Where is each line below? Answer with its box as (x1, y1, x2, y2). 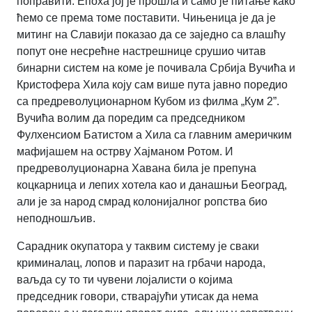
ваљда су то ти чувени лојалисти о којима (17, 274, 233, 286)
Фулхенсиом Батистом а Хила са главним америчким (17, 129, 292, 141)
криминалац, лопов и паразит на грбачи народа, (17, 257, 265, 270)
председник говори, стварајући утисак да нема (17, 290, 258, 303)
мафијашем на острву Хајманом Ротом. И (17, 146, 233, 158)
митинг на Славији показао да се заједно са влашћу (17, 29, 286, 41)
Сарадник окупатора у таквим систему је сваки (17, 240, 259, 253)
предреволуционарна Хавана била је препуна (17, 162, 256, 175)
